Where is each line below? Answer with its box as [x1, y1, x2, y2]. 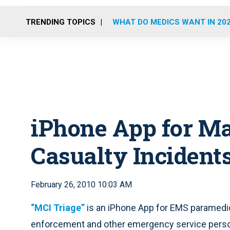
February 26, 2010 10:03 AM [31, 180, 132, 189]
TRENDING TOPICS [26, 17, 95, 27]
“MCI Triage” [31, 202, 85, 213]
